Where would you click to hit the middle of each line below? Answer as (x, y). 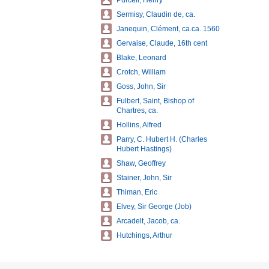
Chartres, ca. (137, 110)
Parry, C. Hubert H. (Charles (162, 139)
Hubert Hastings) (144, 149)
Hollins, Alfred (139, 125)
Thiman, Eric (137, 192)
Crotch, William (141, 72)
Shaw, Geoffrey (141, 163)
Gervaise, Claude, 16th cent (162, 43)
